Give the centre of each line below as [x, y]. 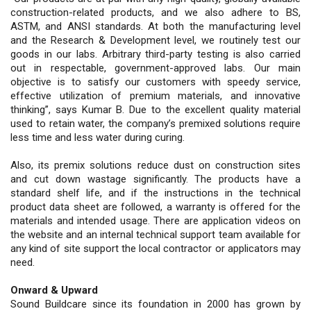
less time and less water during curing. [98, 137]
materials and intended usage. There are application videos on [155, 220]
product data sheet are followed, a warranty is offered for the [155, 207]
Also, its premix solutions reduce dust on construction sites [155, 165]
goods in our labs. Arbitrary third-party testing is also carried [155, 54]
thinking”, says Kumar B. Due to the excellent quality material [155, 109]
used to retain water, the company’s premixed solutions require [155, 123]
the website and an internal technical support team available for [155, 234]
